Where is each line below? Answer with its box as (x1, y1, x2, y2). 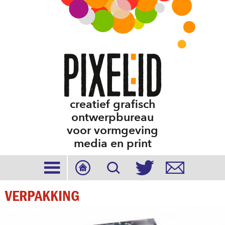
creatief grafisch (70, 96, 155, 112)
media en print (73, 136, 152, 151)
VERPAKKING (5, 187, 79, 204)
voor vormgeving (67, 123, 158, 138)
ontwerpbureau (71, 109, 154, 125)
